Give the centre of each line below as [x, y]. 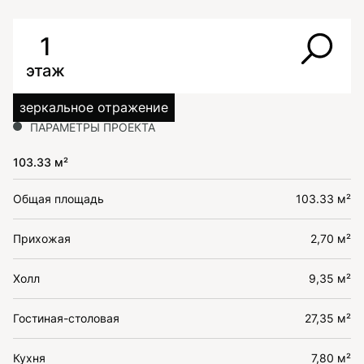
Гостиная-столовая [66, 318]
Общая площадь [58, 199]
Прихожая [42, 238]
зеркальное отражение [94, 107]
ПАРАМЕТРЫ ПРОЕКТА [93, 127]
